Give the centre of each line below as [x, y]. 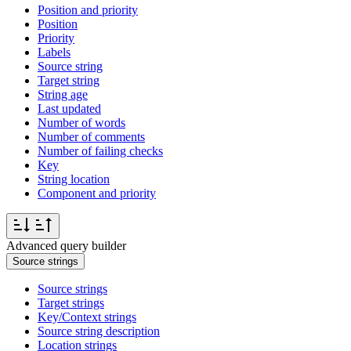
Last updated [69, 108]
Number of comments [91, 136]
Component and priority [97, 193]
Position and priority [88, 9]
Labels [54, 52]
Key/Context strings [87, 317]
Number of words [81, 122]
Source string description [99, 331]
